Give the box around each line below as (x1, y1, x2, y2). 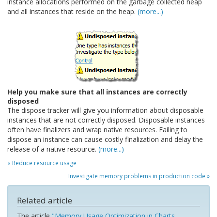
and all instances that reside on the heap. (7, 7, 138, 16)
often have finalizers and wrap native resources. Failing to (7, 125, 187, 134)
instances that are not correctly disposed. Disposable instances (7, 115, 205, 124)
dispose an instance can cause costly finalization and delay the (7, 135, 203, 144)
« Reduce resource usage (7, 159, 77, 167)
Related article (17, 195, 72, 206)
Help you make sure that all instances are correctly (7, 87, 187, 96)
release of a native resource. (7, 144, 98, 154)
